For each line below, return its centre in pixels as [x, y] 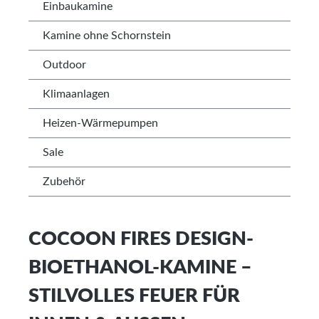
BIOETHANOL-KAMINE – [140, 267]
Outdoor [64, 65]
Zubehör [64, 182]
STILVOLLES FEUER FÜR [134, 296]
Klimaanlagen [76, 94]
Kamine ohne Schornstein [107, 36]
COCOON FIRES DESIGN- [141, 239]
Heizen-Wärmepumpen [100, 123]
